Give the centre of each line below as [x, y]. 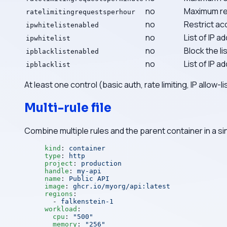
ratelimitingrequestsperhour [81, 12]
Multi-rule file [68, 108]
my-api [89, 171]
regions [59, 194]
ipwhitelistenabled [62, 25]
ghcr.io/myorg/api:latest [122, 186]
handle [57, 171]
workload [61, 209]
